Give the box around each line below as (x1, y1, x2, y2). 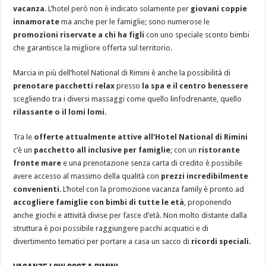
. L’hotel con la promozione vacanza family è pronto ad (59, 185, 245, 194)
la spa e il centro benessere (142, 81, 249, 91)
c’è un (13, 145, 34, 155)
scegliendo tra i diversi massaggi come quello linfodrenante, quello (13, 94, 242, 104)
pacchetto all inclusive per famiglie (34, 145, 171, 155)
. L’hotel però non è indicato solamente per (45, 4, 191, 14)
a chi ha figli (98, 30, 145, 40)
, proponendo (184, 198, 232, 207)
